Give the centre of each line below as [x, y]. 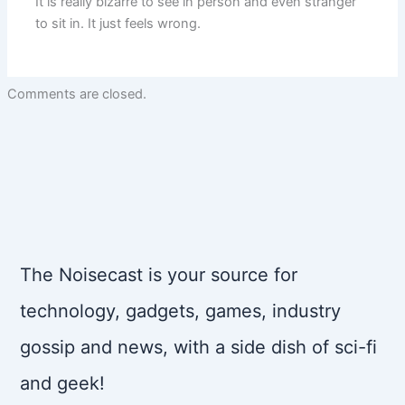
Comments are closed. [76, 94]
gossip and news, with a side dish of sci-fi [199, 348]
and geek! [63, 384]
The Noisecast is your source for [159, 275]
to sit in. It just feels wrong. [118, 23]
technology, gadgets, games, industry [181, 311]
